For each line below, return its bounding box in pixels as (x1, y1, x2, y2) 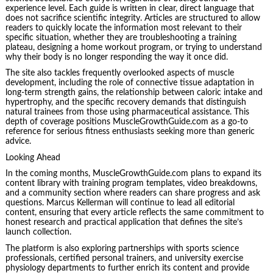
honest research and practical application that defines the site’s (5, 218, 243, 227)
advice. (5, 137, 31, 146)
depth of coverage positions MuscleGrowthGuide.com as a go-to (5, 118, 248, 127)
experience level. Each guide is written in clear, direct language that (5, 4, 254, 13)
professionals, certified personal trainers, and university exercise (5, 253, 243, 263)
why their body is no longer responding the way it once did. (5, 52, 228, 62)
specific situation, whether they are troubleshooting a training (5, 33, 236, 42)
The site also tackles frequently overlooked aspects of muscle (5, 69, 234, 78)
